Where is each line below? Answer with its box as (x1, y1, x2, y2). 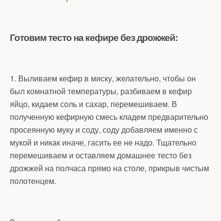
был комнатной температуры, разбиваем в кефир (10, 85, 192, 97)
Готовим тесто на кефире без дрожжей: (10, 30, 178, 44)
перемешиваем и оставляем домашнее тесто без (10, 149, 191, 161)
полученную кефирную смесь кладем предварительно (10, 110, 208, 122)
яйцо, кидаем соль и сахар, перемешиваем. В (10, 98, 177, 110)
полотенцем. (10, 175, 56, 186)
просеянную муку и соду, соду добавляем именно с (10, 123, 198, 135)
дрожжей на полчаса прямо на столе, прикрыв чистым (10, 162, 209, 174)
